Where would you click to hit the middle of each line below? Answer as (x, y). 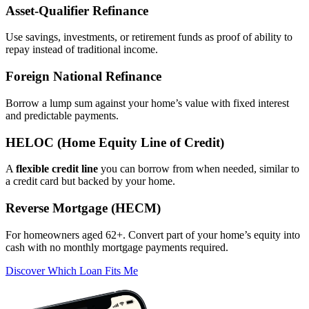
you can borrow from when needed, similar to (199, 169)
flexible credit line (57, 169)
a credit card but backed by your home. (90, 181)
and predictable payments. (62, 115)
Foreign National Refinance (83, 77)
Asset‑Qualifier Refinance (77, 10)
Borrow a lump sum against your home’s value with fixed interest (147, 103)
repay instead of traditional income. (82, 50)
